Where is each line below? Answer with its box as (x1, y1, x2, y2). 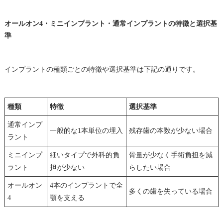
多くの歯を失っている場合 (128, 187, 213, 195)
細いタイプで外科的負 (49, 151, 119, 159)
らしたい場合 (128, 163, 171, 171)
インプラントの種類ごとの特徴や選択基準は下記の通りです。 (4, 65, 200, 73)
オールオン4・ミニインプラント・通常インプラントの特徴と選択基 (4, 19, 217, 27)
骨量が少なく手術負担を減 (128, 151, 213, 159)
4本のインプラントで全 (49, 181, 123, 189)
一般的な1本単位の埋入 (49, 126, 123, 134)
